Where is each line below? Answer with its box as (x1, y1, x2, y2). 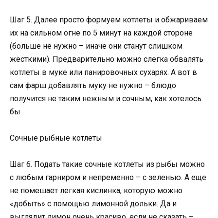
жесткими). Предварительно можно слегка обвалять (10, 54, 203, 64)
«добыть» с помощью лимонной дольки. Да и (10, 199, 177, 209)
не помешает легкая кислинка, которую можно (10, 186, 182, 196)
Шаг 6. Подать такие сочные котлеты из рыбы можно (10, 160, 205, 169)
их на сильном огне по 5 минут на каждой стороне (10, 28, 193, 37)
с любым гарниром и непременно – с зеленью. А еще (10, 173, 206, 182)
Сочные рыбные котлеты (10, 133, 102, 143)
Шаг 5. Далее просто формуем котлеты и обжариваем (10, 15, 208, 24)
